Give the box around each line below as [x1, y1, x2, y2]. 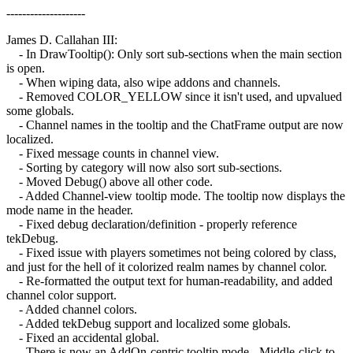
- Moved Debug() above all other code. [6, 174, 213, 188]
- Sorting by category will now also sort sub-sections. [6, 160, 282, 174]
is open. [6, 61, 45, 75]
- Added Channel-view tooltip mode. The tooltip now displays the [6, 188, 345, 203]
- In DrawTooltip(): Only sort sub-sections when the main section [6, 46, 342, 61]
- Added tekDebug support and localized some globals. [6, 316, 291, 330]
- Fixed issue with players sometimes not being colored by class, [6, 245, 336, 259]
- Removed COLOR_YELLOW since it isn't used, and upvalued [6, 89, 342, 103]
